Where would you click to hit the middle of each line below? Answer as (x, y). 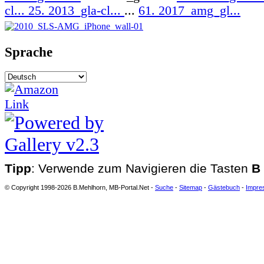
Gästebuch (224, 187)
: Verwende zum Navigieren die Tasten (141, 169)
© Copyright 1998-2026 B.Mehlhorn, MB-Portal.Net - (80, 187)
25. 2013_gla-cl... (76, 11)
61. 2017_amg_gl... (189, 11)
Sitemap (191, 187)
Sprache (29, 52)
